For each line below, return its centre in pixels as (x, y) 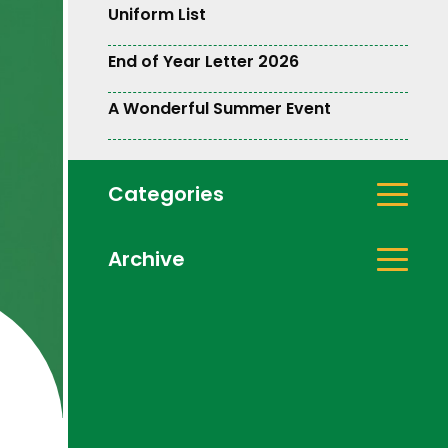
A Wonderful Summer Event (219, 108)
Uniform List (157, 14)
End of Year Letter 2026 (203, 61)
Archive (146, 259)
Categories (166, 194)
